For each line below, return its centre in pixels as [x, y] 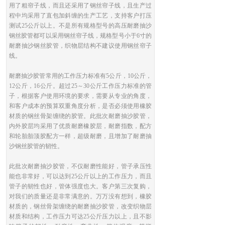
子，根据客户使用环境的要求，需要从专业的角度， [80, 96]
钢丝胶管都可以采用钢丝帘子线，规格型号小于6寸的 [80, 36]
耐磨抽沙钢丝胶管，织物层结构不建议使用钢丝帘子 [80, 46]
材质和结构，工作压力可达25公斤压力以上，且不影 [80, 216]
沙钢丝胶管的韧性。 [36, 146]
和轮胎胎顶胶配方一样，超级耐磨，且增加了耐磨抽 [80, 136]
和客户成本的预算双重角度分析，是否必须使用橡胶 [80, 106]
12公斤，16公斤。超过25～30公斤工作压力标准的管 [80, 86]
